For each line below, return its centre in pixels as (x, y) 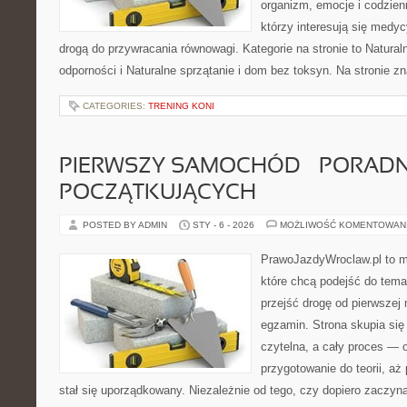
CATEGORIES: (115, 106)
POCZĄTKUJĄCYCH (158, 194)
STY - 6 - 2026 (223, 225)
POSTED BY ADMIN (126, 225)
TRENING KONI (181, 106)
